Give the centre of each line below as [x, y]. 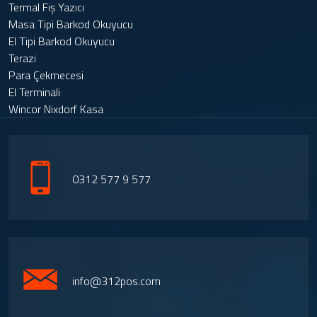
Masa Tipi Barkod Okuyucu [71, 24]
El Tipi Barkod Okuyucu [62, 41]
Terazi [22, 58]
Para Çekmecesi [46, 75]
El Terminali [34, 92]
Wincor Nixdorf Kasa [56, 109]
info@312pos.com [116, 281]
